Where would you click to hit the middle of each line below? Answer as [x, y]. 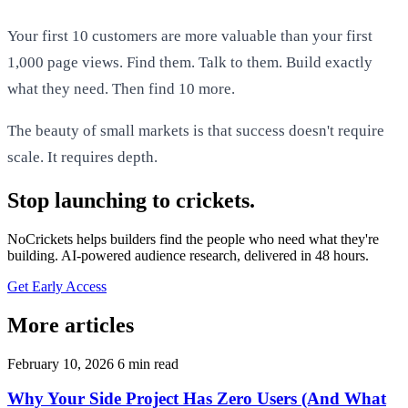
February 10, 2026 [62, 363]
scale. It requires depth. [82, 157]
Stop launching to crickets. [131, 200]
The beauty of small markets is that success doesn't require [196, 130]
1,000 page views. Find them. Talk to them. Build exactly [190, 62]
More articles [71, 325]
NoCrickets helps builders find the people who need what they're [193, 239]
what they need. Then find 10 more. [121, 88]
